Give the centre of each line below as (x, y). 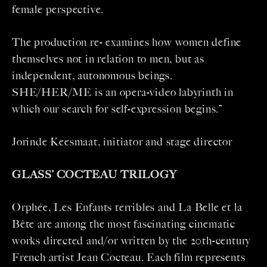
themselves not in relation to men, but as (108, 59)
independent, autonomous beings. (92, 76)
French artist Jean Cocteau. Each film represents (129, 258)
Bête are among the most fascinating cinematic (124, 224)
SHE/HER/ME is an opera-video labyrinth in (123, 93)
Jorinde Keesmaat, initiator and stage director (122, 142)
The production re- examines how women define (127, 43)
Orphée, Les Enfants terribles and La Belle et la (127, 208)
